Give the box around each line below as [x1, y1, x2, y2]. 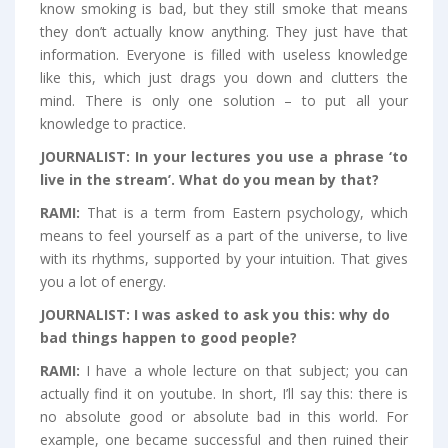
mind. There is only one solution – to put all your [40, 91, 408, 111]
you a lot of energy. [40, 272, 166, 292]
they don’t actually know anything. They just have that [40, 22, 408, 42]
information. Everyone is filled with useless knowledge [40, 45, 408, 65]
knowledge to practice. [40, 114, 186, 134]
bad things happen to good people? [40, 328, 297, 348]
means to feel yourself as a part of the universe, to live [40, 226, 408, 246]
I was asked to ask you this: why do [134, 305, 390, 325]
